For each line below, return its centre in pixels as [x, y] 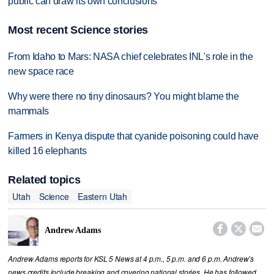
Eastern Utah [102, 196]
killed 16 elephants [47, 150]
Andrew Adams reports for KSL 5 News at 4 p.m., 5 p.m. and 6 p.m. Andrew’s [131, 259]
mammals [29, 111]
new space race [41, 72]
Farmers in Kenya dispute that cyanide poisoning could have [133, 136]
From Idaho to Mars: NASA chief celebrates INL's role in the [131, 57]
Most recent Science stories [78, 30]
